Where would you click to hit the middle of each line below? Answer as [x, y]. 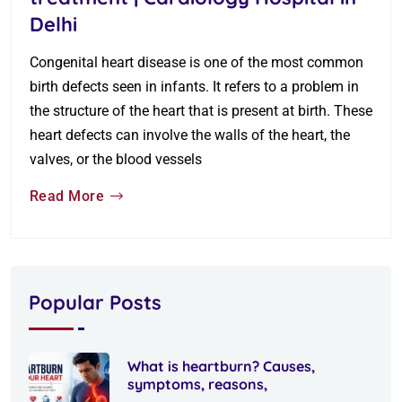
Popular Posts [95, 302]
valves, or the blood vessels [116, 159]
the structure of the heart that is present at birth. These [201, 110]
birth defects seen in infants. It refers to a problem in [194, 86]
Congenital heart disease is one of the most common [197, 62]
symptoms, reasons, [197, 384]
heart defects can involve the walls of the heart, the [190, 135]
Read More [67, 196]
